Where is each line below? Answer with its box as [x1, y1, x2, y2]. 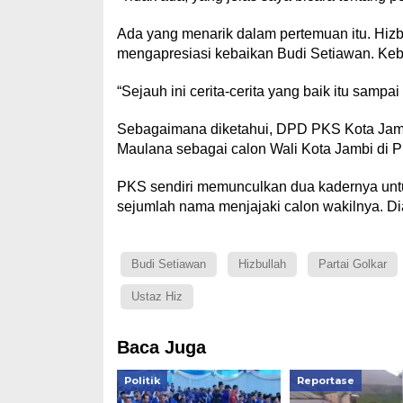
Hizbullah [237, 256, 286, 271]
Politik [123, 373, 160, 387]
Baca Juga [116, 336, 206, 357]
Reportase [296, 373, 354, 387]
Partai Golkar [318, 256, 387, 271]
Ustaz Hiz [130, 289, 183, 303]
